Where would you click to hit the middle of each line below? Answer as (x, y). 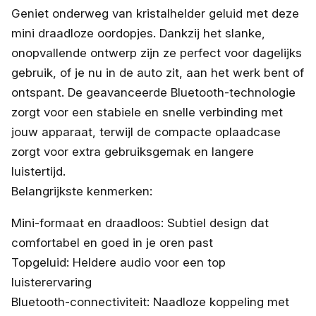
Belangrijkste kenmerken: (82, 191)
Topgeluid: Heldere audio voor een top (119, 262)
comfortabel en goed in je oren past (112, 242)
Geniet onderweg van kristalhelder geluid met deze (155, 13)
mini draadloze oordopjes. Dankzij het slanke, (138, 33)
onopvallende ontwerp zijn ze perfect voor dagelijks (157, 53)
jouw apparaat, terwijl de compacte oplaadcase (146, 132)
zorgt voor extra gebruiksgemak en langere (133, 151)
